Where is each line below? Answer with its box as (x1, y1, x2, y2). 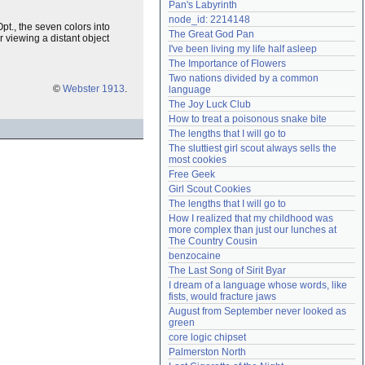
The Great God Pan (169, 29, 254, 40)
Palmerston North (169, 346, 246, 358)
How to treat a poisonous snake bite (169, 113, 327, 125)
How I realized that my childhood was (169, 213, 333, 224)
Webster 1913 (63, 83, 125, 95)
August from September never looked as (169, 306, 346, 317)
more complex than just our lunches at (169, 224, 336, 235)
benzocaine (169, 250, 221, 262)
